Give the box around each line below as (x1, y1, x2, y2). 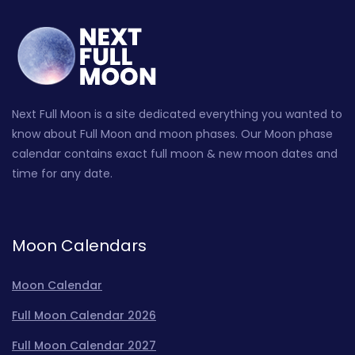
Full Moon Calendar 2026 (12, 307, 156, 323)
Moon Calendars (12, 234, 147, 257)
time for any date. (12, 165, 113, 181)
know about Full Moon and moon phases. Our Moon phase (12, 125, 333, 142)
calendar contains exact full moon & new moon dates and (12, 145, 338, 162)
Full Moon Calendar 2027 (12, 337, 156, 353)
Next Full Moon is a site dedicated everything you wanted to (12, 105, 342, 122)
